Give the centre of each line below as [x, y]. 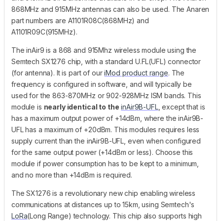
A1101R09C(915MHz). [44, 32]
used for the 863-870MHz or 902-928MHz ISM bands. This [106, 95]
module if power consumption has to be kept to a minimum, [105, 163]
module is [28, 107]
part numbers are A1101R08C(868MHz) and [80, 20]
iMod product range [136, 73]
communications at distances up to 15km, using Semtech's [103, 204]
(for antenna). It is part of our [58, 73]
